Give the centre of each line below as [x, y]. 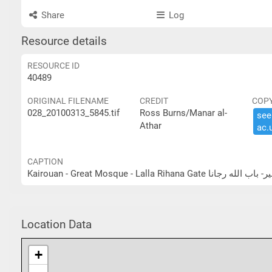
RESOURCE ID [53, 66]
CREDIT [154, 101]
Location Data [56, 224]
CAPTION [45, 161]
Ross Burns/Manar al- [183, 113]
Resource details [64, 41]
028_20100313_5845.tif [73, 113]
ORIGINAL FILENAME [68, 101]
